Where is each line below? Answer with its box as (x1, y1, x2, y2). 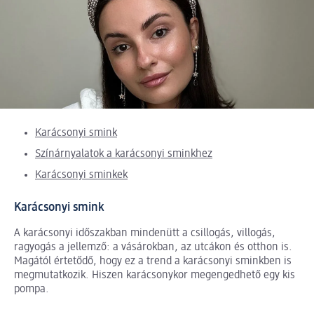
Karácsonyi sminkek (35, 170, 128, 182)
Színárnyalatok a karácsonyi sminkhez (35, 149, 212, 161)
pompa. (14, 284, 49, 296)
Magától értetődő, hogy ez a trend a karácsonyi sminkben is (14, 256, 292, 268)
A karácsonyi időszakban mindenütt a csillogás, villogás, (14, 228, 275, 240)
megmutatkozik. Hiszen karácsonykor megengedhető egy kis (14, 270, 295, 282)
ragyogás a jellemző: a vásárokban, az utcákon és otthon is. (14, 242, 292, 254)
